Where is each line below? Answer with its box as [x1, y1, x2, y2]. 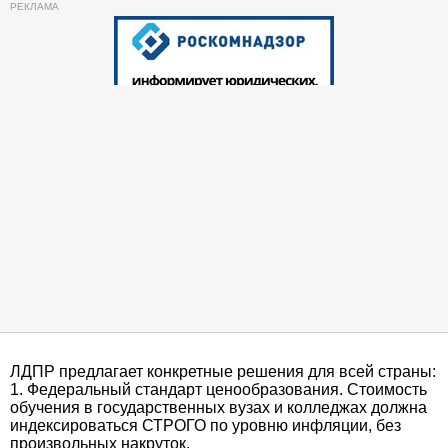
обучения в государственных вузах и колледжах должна [10, 399, 427, 417]
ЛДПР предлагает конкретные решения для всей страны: [10, 363, 436, 381]
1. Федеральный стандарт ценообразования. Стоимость [10, 381, 427, 399]
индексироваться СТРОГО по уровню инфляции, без [10, 417, 401, 435]
